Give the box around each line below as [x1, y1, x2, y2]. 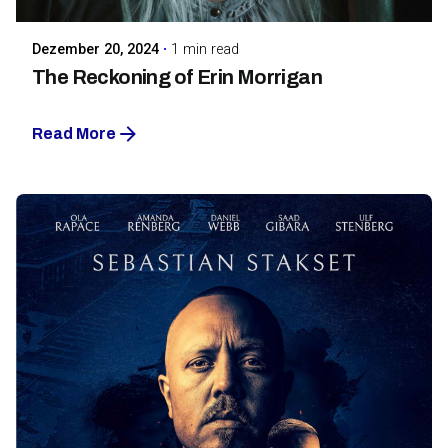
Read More [32, 125, 116, 143]
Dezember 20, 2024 [32, 40, 159, 58]
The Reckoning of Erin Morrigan [32, 66, 323, 88]
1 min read [171, 40, 239, 58]
